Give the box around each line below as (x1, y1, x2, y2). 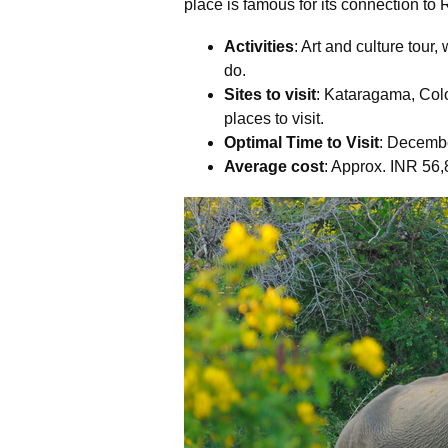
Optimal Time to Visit (224, 134, 379, 152)
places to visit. (224, 110, 324, 128)
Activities (224, 38, 294, 56)
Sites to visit (224, 86, 316, 104)
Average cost (224, 158, 324, 176)
